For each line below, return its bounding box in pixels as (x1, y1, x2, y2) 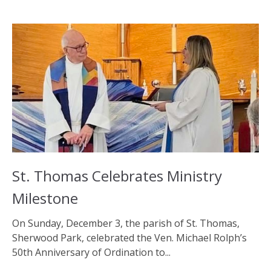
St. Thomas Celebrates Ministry (12, 165, 222, 186)
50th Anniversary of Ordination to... (12, 246, 171, 260)
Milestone (12, 188, 78, 208)
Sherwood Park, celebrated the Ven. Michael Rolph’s (12, 231, 247, 245)
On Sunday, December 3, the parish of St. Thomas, (12, 217, 240, 230)
